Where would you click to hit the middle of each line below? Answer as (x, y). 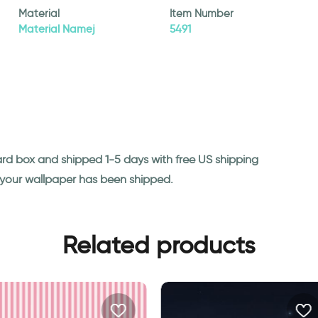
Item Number (201, 13)
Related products (159, 245)
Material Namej (56, 29)
